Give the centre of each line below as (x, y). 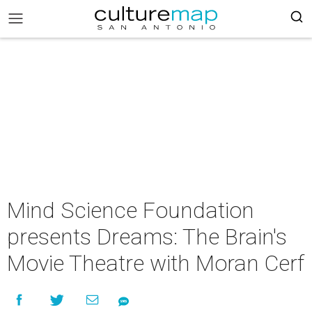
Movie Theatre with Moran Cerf (156, 263)
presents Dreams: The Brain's (147, 237)
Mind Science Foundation (131, 210)
